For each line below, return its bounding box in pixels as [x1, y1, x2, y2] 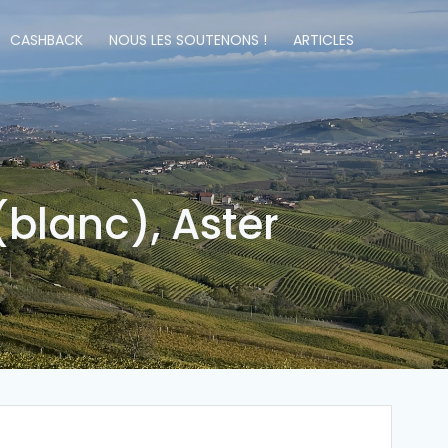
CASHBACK [9, 30, 83, 50]
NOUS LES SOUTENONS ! [108, 30, 267, 50]
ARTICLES [292, 30, 354, 50]
